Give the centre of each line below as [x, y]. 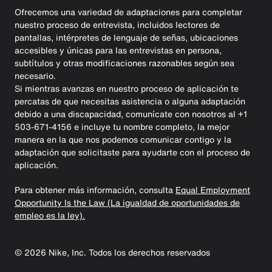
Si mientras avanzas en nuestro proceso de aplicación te [127, 88]
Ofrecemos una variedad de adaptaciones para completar [128, 12]
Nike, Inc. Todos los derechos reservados [128, 252]
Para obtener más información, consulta [95, 189]
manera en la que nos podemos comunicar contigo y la [123, 139]
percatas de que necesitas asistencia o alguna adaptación [130, 101]
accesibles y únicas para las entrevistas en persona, [118, 50]
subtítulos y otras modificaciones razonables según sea [124, 63]
